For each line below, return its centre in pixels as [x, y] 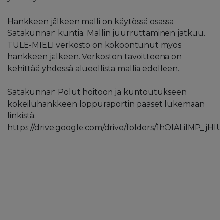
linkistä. [22, 115]
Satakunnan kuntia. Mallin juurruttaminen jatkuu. [106, 33]
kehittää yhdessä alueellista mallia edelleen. [93, 68]
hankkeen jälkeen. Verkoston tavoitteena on [95, 56]
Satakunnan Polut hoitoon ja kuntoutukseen [97, 92]
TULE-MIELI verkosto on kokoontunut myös [94, 45]
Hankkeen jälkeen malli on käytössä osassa [91, 21]
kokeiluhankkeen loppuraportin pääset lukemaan [106, 104]
